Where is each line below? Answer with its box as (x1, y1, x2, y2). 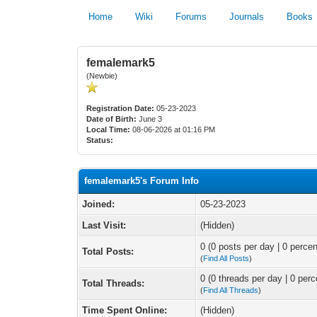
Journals (229, 11, 265, 22)
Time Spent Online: (82, 305, 168, 316)
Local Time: (86, 125, 131, 134)
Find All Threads (203, 286, 259, 294)
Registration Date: (86, 104, 155, 113)
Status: (86, 136, 114, 144)
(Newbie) (86, 71, 118, 80)
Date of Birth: (86, 115, 137, 123)
